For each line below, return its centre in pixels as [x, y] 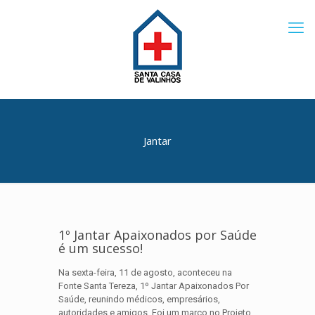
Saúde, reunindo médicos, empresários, [139, 299]
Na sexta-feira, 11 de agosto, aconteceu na [145, 272]
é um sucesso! [101, 248]
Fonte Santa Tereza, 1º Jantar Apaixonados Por [154, 286]
